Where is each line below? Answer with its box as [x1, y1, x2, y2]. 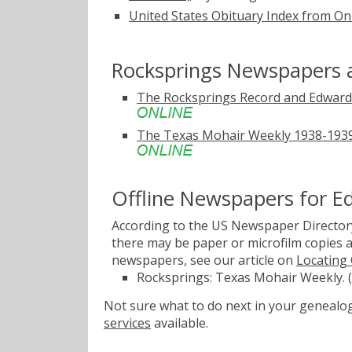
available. [151, 314, 208, 332]
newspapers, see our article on [112, 251, 296, 269]
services [104, 314, 151, 332]
